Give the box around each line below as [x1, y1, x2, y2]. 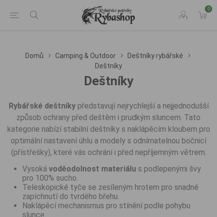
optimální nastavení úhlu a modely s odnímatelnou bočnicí [11, 136, 206, 145]
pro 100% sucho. [22, 173, 78, 183]
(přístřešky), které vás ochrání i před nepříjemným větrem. [11, 148, 206, 157]
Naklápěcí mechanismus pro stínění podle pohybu [22, 201, 190, 210]
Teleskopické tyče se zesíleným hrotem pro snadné [22, 183, 199, 192]
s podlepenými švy [136, 164, 201, 173]
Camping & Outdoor [55, 52, 116, 60]
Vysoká [22, 164, 49, 173]
